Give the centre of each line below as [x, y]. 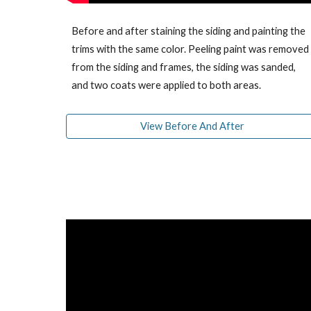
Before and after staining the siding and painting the [188, 31]
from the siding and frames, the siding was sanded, [183, 67]
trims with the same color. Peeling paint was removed [190, 49]
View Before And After [193, 126]
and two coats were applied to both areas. [166, 85]
